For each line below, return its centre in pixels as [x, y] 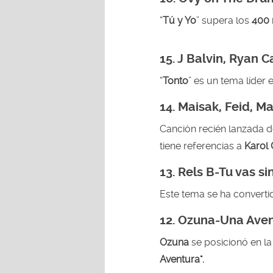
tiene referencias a [201, 146]
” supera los [224, 20]
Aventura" [181, 259]
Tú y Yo [179, 20]
